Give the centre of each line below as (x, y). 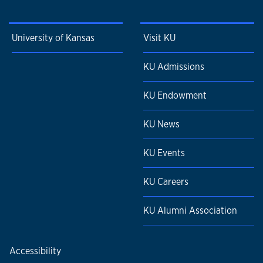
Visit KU (159, 38)
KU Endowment (175, 96)
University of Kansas (53, 38)
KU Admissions (174, 67)
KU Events (164, 153)
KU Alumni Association (190, 211)
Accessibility (35, 251)
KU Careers (166, 182)
